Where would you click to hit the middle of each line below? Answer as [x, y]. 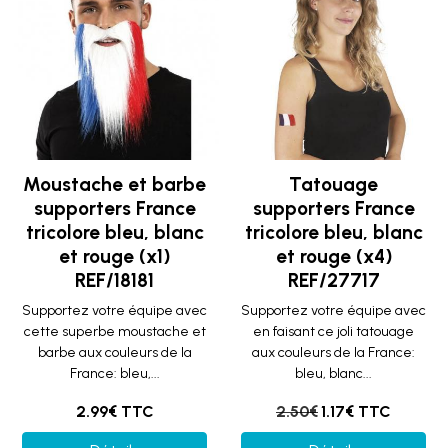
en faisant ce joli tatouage [333, 331]
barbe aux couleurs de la [114, 352]
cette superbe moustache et [114, 331]
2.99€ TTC [114, 411]
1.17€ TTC [356, 411]
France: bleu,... [114, 373]
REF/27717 [333, 280]
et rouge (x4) [333, 256]
